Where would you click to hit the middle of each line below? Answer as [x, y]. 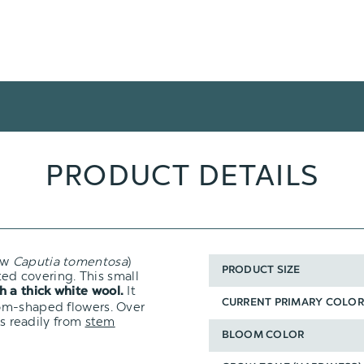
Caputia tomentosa [70, 261]
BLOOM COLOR [263, 336]
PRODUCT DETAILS [182, 175]
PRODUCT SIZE [261, 271]
